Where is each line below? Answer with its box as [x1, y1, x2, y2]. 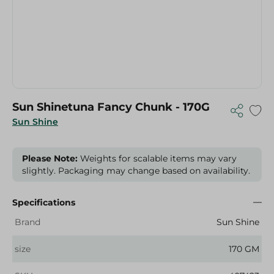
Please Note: [22, 153, 78, 164]
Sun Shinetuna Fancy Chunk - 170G [12, 100, 210, 114]
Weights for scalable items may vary [78, 153, 237, 164]
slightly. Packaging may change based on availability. [22, 165, 250, 176]
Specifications [12, 197, 75, 208]
